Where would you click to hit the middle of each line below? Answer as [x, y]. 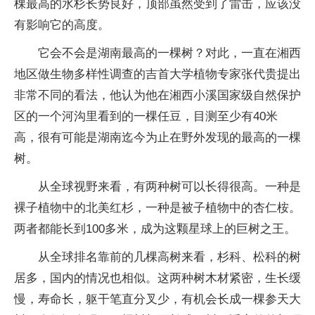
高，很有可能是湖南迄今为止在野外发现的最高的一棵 [157, 137]
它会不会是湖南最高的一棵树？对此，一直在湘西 [169, 53]
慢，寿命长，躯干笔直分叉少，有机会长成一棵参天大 [157, 299]
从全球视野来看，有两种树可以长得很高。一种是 [169, 187]
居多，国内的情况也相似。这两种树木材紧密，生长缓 [157, 278]
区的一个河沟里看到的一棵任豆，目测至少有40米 [146, 116]
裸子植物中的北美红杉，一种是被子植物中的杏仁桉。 [157, 208]
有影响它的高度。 [62, 25]
